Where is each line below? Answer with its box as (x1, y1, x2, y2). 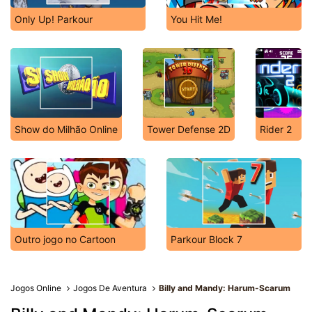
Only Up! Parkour (15, 13, 93, 25)
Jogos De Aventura (73, 283, 148, 293)
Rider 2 (260, 123, 292, 135)
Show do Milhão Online (15, 123, 118, 135)
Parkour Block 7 (171, 233, 242, 245)
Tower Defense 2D (147, 123, 231, 135)
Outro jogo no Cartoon (15, 233, 116, 245)
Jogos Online (10, 283, 61, 293)
